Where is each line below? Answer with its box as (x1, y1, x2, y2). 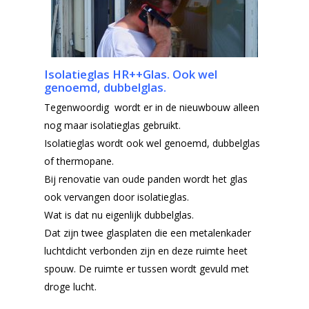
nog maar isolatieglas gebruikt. (44, 118, 181, 132)
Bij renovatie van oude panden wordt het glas (44, 172, 248, 186)
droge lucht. (44, 279, 97, 293)
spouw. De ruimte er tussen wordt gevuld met (44, 261, 249, 275)
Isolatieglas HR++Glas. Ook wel (44, 66, 217, 82)
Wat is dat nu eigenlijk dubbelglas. (44, 208, 194, 221)
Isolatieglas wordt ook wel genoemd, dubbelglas (44, 136, 260, 150)
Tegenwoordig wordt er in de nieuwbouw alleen (44, 100, 259, 114)
